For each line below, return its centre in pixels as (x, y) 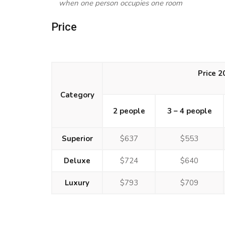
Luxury (77, 183)
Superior (77, 139)
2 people (129, 111)
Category (77, 95)
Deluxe (77, 161)
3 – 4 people (189, 111)
